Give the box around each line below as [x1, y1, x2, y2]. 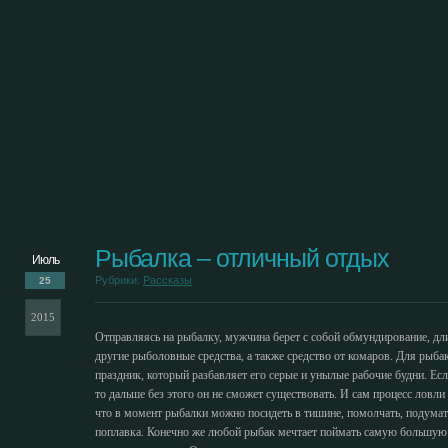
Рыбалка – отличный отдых [95, 244, 389, 272]
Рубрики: [95, 274, 143, 286]
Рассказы [143, 274, 192, 286]
